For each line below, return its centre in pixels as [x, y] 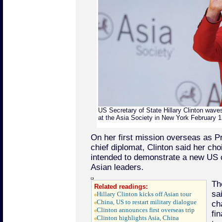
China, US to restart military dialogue [146, 202]
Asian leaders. [117, 167]
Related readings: [121, 187]
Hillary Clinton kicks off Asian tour [144, 194]
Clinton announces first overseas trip [145, 210]
